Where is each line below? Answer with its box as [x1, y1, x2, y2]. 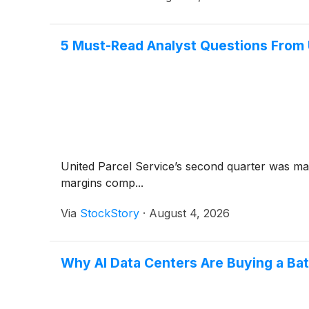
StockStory [80, 206, 139, 220]
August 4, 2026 [149, 206, 230, 220]
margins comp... [61, 175, 143, 190]
